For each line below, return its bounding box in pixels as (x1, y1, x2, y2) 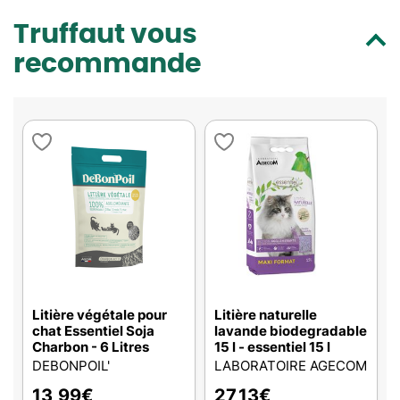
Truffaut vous (13, 21, 197, 48)
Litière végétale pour (32, 306, 167, 323)
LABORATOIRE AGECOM (214, 357, 367, 374)
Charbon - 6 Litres (32, 338, 149, 355)
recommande (13, 51, 201, 78)
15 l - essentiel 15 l (214, 338, 330, 355)
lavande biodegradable (214, 322, 367, 339)
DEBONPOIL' (32, 357, 110, 374)
